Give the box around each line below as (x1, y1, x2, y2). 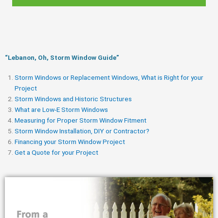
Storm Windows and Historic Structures (15, 94, 132, 103)
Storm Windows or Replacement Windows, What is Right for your (15, 73, 203, 81)
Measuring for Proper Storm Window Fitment (15, 116, 146, 124)
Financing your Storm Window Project (15, 137, 125, 145)
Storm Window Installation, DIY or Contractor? (15, 127, 149, 135)
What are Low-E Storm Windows (15, 105, 108, 113)
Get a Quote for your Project (15, 148, 98, 156)
